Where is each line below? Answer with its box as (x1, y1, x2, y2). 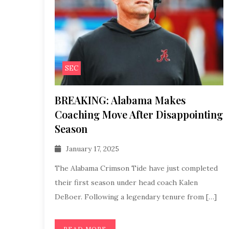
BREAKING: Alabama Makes (55, 93, 186, 107)
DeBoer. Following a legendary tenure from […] (55, 192, 217, 201)
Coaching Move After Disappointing (55, 107, 223, 121)
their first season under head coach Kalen (55, 178, 198, 187)
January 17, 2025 (66, 144, 119, 153)
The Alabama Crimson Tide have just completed (55, 164, 218, 173)
